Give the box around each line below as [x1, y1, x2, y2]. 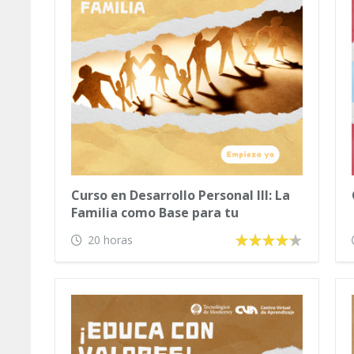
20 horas [88, 232, 133, 247]
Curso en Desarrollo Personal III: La [71, 186, 290, 204]
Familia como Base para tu [71, 204, 239, 221]
